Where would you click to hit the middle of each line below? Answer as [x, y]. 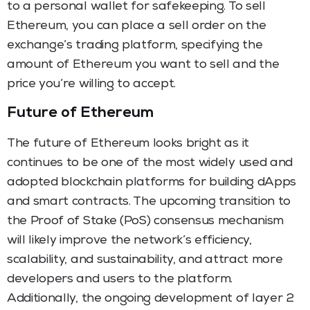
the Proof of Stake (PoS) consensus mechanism [145, 221]
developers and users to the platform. [120, 279]
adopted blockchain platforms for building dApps [152, 182]
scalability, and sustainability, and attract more [145, 260]
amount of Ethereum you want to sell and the [143, 65]
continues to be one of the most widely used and [150, 163]
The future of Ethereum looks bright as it [128, 144]
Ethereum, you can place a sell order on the [137, 26]
